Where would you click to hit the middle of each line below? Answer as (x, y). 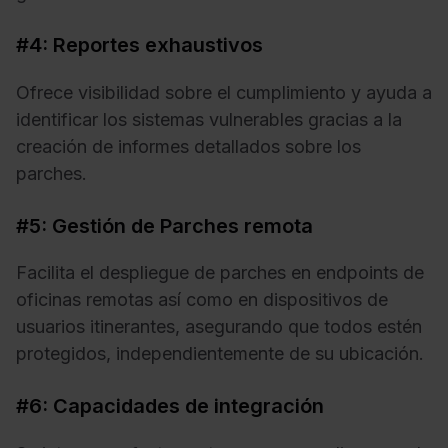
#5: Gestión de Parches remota (164, 225)
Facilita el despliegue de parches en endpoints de (220, 273)
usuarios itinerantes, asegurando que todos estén (219, 327)
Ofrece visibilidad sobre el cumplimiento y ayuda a (224, 92)
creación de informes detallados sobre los (188, 146)
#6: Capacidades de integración (170, 406)
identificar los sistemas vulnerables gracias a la (209, 119)
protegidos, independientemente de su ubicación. (220, 354)
